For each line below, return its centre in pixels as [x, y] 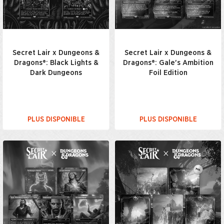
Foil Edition [168, 73]
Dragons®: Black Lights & [56, 63]
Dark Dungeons [56, 73]
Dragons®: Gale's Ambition [168, 63]
